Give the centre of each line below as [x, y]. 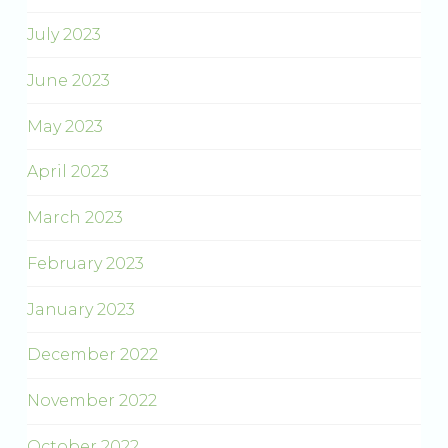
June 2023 [68, 80]
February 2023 [85, 263]
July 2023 [63, 34]
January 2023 [80, 309]
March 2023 [74, 218]
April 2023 [67, 172]
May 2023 [64, 126]
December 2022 [92, 355]
